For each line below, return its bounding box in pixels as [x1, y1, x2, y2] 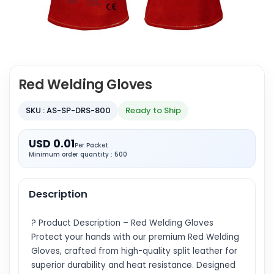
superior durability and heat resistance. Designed [31, 259, 235, 271]
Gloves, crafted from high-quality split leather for [31, 245, 237, 257]
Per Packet [75, 141, 108, 149]
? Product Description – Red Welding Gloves [31, 217, 213, 229]
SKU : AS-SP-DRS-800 [26, 105, 111, 116]
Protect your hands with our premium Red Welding [31, 231, 239, 243]
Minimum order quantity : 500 [29, 150, 127, 158]
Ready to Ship [125, 105, 181, 116]
